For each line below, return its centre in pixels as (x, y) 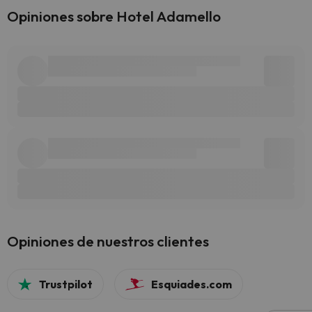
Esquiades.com (192, 284)
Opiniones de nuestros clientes (108, 241)
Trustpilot (66, 284)
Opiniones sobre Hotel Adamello (114, 16)
